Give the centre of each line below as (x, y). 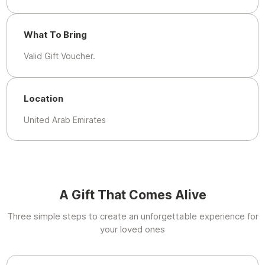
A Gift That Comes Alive (132, 195)
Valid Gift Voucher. (60, 56)
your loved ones (132, 229)
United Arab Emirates (65, 120)
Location (44, 98)
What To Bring (56, 35)
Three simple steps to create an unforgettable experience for (132, 216)
